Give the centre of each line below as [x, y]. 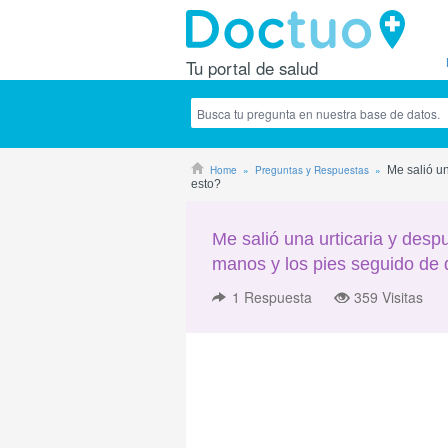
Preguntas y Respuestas [312, 170]
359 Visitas [388, 297]
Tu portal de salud [252, 68]
